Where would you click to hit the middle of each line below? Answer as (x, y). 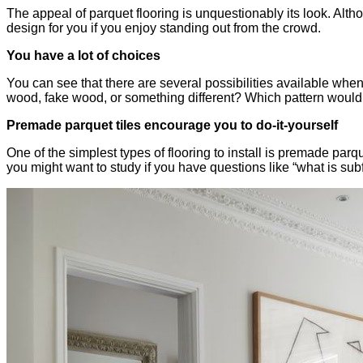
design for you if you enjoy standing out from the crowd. (164, 28)
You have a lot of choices (83, 55)
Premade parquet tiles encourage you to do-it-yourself (172, 125)
